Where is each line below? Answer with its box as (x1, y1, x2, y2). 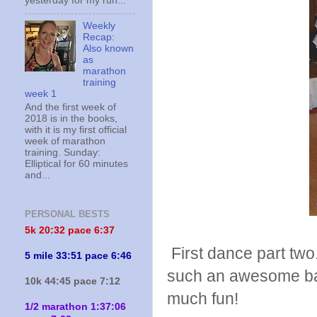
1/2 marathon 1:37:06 (25, 301, 126, 312)
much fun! (167, 289, 238, 308)
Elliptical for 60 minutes (25, 158, 128, 169)
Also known (83, 43, 134, 54)
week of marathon (25, 135, 105, 146)
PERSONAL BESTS (25, 209, 110, 220)
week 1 (25, 88, 57, 100)
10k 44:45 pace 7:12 (25, 275, 120, 287)
